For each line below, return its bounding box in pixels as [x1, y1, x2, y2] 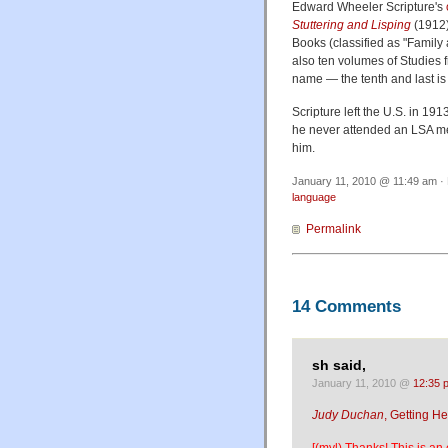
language [292, 191, 336, 204]
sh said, [312, 357, 366, 373]
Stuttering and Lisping [292, 18, 411, 33]
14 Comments [292, 296, 401, 317]
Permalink [306, 222, 361, 237]
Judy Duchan [312, 407, 384, 422]
